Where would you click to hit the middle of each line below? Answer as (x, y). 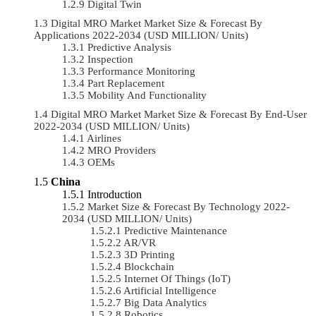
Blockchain (149, 266)
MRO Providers (122, 150)
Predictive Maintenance (176, 230)
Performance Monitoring (141, 71)
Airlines (104, 138)
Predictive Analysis (129, 47)
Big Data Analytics (165, 302)
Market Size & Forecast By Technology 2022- (189, 206)
